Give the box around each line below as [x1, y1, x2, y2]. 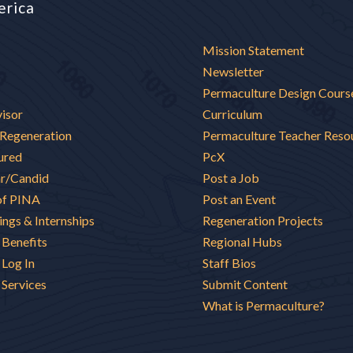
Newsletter [203, 63, 265, 79]
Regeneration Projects [203, 212, 324, 228]
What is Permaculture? [203, 297, 325, 313]
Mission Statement [203, 42, 305, 58]
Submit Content [203, 276, 288, 292]
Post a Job [203, 169, 260, 185]
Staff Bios [203, 255, 257, 270]
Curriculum [203, 106, 263, 121]
